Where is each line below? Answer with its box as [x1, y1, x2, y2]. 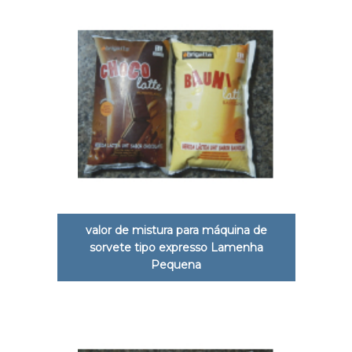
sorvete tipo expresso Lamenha [89, 240, 263, 255]
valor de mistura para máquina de [85, 222, 267, 237]
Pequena [151, 257, 201, 272]
